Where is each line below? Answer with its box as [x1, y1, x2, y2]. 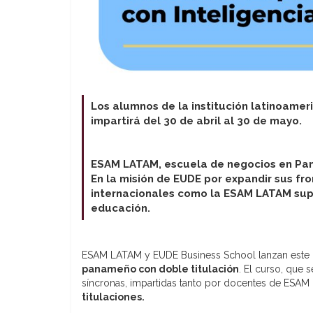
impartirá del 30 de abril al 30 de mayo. [91, 115, 302, 128]
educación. [91, 202, 150, 215]
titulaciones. [82, 291, 145, 303]
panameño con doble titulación [82, 263, 239, 275]
